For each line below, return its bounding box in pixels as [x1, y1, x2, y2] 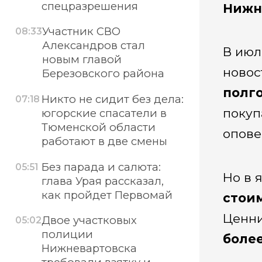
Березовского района [42, 67, 165, 81]
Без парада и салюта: [41, 160, 161, 174]
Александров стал [42, 39, 146, 53]
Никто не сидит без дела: [41, 92, 184, 106]
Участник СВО [42, 25, 121, 39]
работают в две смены [41, 135, 167, 149]
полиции [42, 227, 94, 242]
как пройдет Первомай [41, 188, 173, 202]
